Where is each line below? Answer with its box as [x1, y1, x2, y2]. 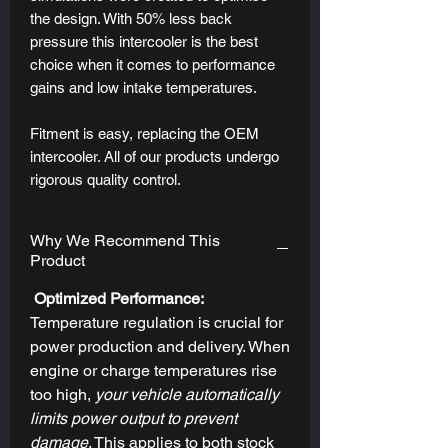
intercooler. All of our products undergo [30, 147, 279, 165]
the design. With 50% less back [30, 9, 232, 27]
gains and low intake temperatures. [30, 78, 257, 96]
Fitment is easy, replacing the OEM [30, 124, 259, 142]
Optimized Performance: [30, 288, 204, 308]
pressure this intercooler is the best [30, 32, 258, 50]
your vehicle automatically [95, 384, 279, 404]
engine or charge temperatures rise [30, 360, 277, 380]
